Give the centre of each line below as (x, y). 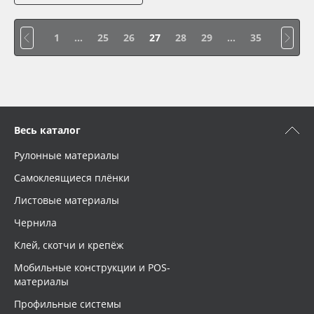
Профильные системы (68, 304)
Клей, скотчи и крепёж (69, 245)
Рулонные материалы (67, 155)
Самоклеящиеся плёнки (72, 178)
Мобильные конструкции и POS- (92, 267)
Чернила (35, 223)
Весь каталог (47, 130)
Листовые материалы (67, 200)
